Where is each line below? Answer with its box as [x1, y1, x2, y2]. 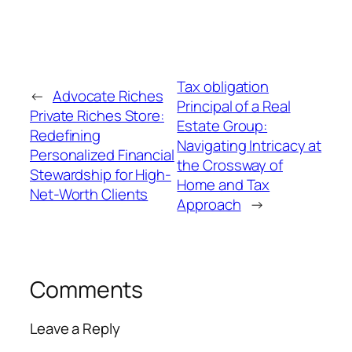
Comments [30, 273, 144, 305]
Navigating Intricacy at [177, 134, 322, 156]
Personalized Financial [30, 145, 174, 166]
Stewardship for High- [30, 164, 171, 185]
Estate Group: [177, 115, 268, 136]
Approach [177, 193, 241, 214]
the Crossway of [177, 154, 283, 175]
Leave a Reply [30, 318, 120, 339]
